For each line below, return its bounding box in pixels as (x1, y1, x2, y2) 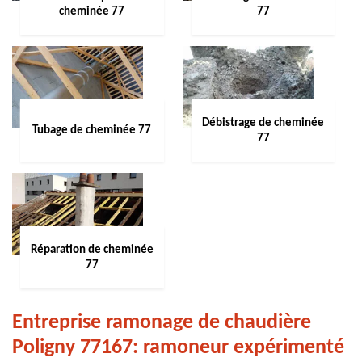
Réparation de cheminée (30, 243, 154, 256)
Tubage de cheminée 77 (32, 124, 152, 137)
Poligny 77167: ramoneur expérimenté (12, 337, 344, 359)
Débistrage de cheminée (202, 116, 324, 129)
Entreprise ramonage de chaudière (12, 312, 311, 334)
